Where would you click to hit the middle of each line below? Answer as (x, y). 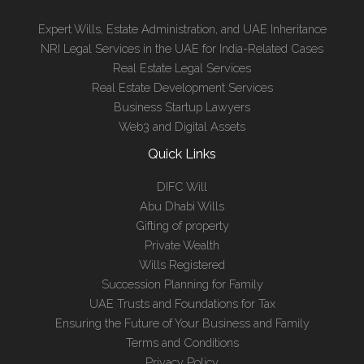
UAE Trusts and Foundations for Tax (182, 304)
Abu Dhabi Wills (182, 206)
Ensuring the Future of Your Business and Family (182, 323)
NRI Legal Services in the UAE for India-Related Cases (182, 48)
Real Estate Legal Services (182, 67)
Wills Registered (182, 265)
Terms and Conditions (182, 343)
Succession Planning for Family (182, 284)
